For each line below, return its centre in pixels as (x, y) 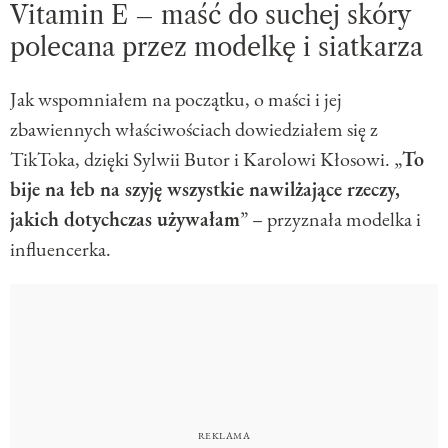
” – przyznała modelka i (330, 219)
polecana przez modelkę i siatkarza (216, 48)
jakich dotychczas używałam (125, 219)
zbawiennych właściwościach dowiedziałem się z (194, 129)
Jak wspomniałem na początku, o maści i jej (176, 99)
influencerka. (60, 249)
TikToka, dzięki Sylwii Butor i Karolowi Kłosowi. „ (206, 159)
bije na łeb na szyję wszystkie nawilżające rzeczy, (205, 189)
